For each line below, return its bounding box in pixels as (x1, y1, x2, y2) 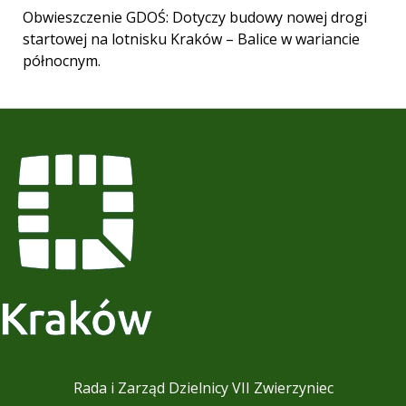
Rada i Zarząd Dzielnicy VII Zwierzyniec (72, 378, 333, 399)
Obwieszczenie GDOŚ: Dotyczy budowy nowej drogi (22, 7, 367, 28)
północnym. (22, 51, 101, 72)
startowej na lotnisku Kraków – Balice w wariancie (22, 29, 360, 50)
